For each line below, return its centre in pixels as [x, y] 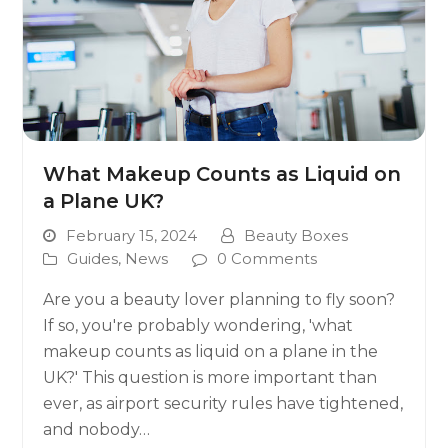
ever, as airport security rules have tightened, [223, 403]
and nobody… [97, 429]
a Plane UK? [104, 200]
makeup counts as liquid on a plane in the [211, 351]
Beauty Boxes [296, 235]
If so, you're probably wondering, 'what [198, 325]
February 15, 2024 [132, 235]
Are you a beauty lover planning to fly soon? [219, 299]
